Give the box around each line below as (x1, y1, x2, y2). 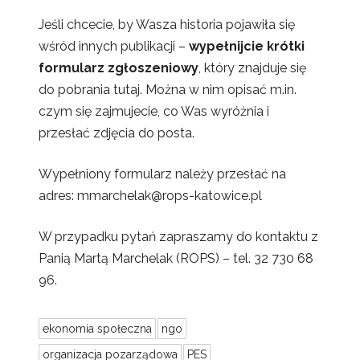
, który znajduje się (198, 60, 306, 76)
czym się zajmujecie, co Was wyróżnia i (39, 104, 269, 120)
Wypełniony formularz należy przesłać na (39, 166, 286, 182)
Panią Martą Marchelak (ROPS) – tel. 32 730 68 (39, 251, 313, 267)
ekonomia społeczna (43, 322, 152, 336)
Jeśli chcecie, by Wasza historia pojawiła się (39, 17, 295, 33)
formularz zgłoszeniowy (39, 60, 198, 76)
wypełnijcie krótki (189, 39, 305, 55)
